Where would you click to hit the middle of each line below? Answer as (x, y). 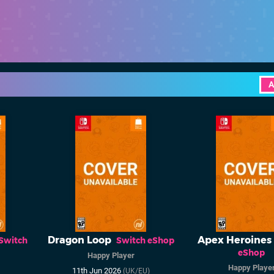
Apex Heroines (234, 240)
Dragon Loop (79, 240)
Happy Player (111, 256)
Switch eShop (145, 241)
